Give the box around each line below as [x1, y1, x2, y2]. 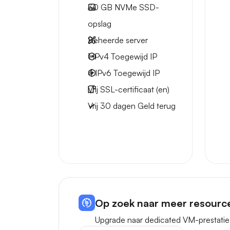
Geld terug [138, 101, 176, 111]
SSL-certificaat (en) [98, 84, 169, 94]
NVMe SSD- [112, 2, 159, 12]
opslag [88, 18, 111, 29]
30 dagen [98, 101, 138, 111]
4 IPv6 [88, 68, 113, 78]
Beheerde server [88, 35, 148, 45]
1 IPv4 [88, 51, 111, 62]
